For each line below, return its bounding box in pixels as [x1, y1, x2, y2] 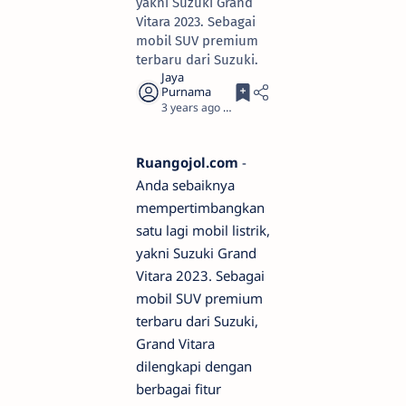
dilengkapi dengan [136, 357, 252, 375]
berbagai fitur [136, 380, 221, 398]
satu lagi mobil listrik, [136, 221, 270, 239]
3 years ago [161, 100, 220, 115]
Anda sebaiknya [136, 176, 235, 194]
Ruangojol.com [136, 153, 238, 171]
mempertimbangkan [136, 198, 265, 217]
